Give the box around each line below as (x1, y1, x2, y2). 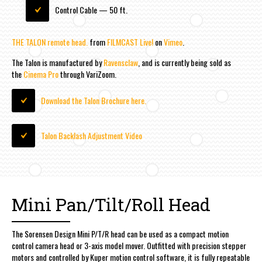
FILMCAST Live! (107, 36, 153, 49)
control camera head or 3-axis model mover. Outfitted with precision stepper (12, 239, 246, 252)
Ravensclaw (104, 56, 138, 69)
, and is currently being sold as (138, 56, 231, 69)
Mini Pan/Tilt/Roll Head (12, 193, 211, 216)
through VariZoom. (58, 68, 116, 81)
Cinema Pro (23, 68, 58, 81)
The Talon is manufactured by (12, 56, 104, 69)
